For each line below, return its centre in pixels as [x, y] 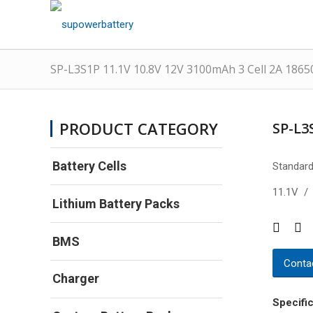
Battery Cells [89, 166]
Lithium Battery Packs [116, 203]
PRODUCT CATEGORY [139, 128]
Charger [76, 279]
